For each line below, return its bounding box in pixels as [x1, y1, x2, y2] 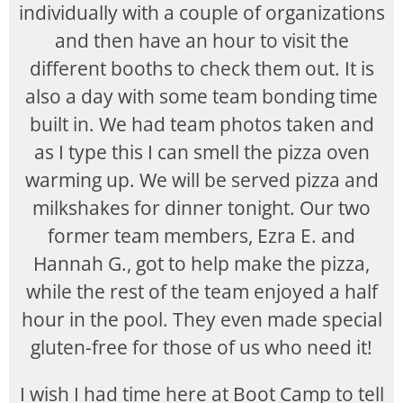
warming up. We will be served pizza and [24, 167, 379, 193]
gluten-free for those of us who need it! [31, 335, 372, 360]
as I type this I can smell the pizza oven [33, 139, 370, 165]
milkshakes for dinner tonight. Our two [32, 195, 371, 220]
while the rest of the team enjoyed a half [25, 279, 378, 304]
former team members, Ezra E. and [48, 223, 355, 248]
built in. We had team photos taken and [29, 112, 374, 137]
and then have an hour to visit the [54, 28, 349, 53]
